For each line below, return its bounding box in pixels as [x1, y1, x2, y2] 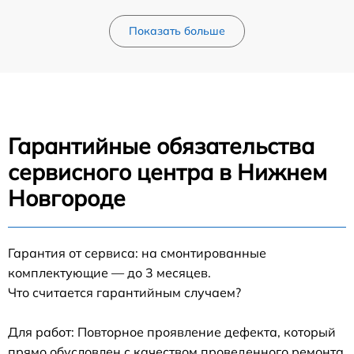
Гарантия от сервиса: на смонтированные [8, 244, 266, 261]
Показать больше [129, 23, 225, 38]
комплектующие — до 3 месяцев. [8, 264, 211, 281]
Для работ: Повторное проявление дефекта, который [8, 323, 336, 340]
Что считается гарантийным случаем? [8, 284, 241, 300]
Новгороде [8, 183, 126, 212]
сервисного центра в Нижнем [8, 157, 327, 186]
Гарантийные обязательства [8, 131, 314, 160]
